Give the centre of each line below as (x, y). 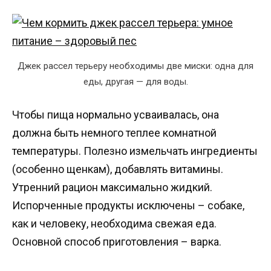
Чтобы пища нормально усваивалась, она (116, 114)
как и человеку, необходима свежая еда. (114, 223)
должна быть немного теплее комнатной (114, 132)
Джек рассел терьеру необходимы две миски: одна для (135, 66)
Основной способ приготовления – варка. (117, 241)
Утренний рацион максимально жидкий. (112, 187)
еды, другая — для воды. (135, 81)
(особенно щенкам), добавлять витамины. (118, 169)
